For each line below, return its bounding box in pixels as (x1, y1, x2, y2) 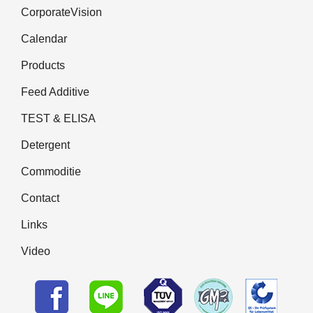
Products (21, 59, 65, 71)
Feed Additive (21, 85, 89, 98)
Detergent (21, 138, 70, 151)
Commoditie (21, 165, 81, 177)
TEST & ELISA (21, 112, 96, 124)
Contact (21, 191, 59, 204)
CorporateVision (21, 6, 102, 18)
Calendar (21, 32, 67, 45)
